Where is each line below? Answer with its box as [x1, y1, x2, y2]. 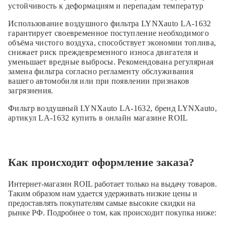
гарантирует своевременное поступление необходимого [8, 28, 209, 37]
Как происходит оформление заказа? [8, 155, 194, 168]
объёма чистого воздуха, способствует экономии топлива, [8, 38, 216, 47]
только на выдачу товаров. [126, 179, 217, 188]
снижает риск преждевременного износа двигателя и [8, 47, 199, 56]
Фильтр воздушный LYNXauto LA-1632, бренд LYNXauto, [8, 103, 217, 112]
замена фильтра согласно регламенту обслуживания [8, 67, 194, 76]
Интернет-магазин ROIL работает [8, 179, 126, 188]
